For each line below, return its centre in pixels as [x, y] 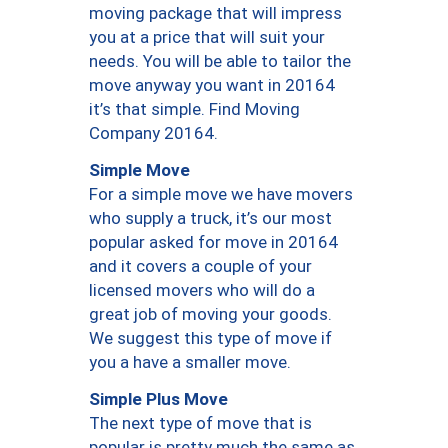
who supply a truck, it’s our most [210, 218]
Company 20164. [153, 133]
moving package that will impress [215, 13]
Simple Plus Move [158, 398]
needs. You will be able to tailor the [220, 61]
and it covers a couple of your [200, 266]
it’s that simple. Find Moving [194, 109]
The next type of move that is [200, 423]
